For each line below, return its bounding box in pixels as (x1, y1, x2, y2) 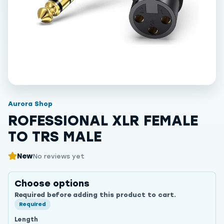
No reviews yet (33, 152, 84, 160)
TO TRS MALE (8, 128, 101, 145)
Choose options (14, 178, 89, 189)
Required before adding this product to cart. (14, 191, 176, 199)
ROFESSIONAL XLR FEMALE (8, 112, 198, 129)
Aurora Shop (8, 100, 52, 108)
